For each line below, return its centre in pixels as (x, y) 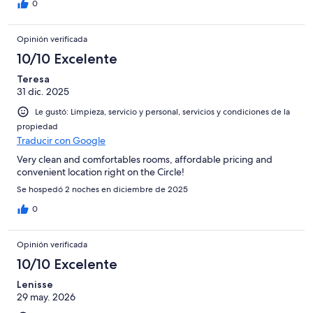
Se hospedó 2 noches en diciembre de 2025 (102, 189)
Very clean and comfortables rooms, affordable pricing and (145, 159)
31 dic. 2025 (43, 91)
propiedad (37, 126)
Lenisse (35, 284)
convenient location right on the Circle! (101, 172)
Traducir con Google (61, 140)
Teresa (33, 79)
